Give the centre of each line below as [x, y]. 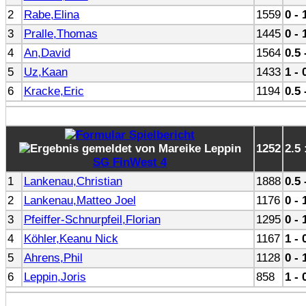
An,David [47, 53]
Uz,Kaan [45, 72]
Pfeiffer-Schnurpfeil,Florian [92, 219]
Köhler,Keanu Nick [71, 238]
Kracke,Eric [54, 91]
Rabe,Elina [51, 14]
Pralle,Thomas [60, 33]
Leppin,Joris [55, 277]
